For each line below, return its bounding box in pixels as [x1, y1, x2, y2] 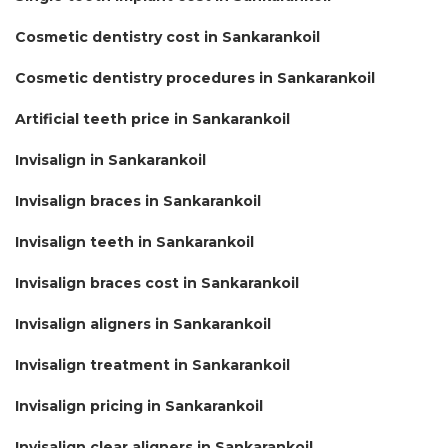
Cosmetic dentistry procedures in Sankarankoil [15, 68, 375, 87]
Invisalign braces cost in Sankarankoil [15, 273, 299, 292]
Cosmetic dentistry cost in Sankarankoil [15, 27, 320, 46]
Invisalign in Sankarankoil [15, 150, 206, 169]
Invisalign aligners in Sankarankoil [15, 314, 271, 333]
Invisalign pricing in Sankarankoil [15, 396, 263, 415]
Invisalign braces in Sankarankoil [15, 191, 261, 210]
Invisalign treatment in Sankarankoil [15, 355, 290, 374]
